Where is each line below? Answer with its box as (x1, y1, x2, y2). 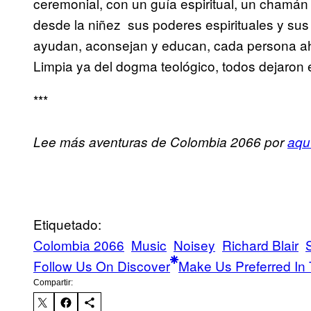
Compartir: (33, 278, 73, 288)
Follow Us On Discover (33, 256, 170, 276)
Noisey (174, 235, 215, 255)
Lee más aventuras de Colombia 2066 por (33, 133, 287, 151)
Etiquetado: (33, 215, 101, 234)
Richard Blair (222, 235, 299, 255)
